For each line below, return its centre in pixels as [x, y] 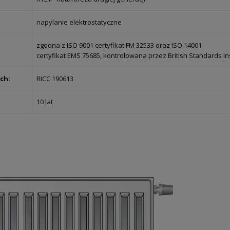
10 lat [45, 102]
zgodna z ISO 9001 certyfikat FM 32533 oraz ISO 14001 [119, 45]
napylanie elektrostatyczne [79, 22]
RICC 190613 [55, 79]
